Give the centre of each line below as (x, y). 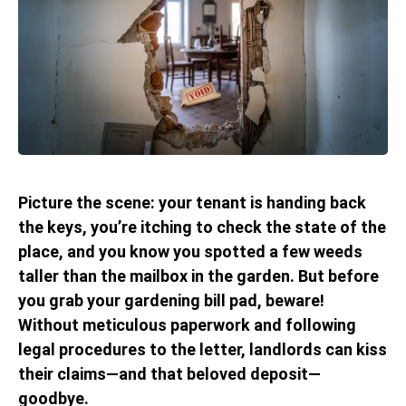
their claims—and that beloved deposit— (169, 374)
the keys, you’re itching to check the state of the (202, 227)
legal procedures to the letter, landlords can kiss (203, 350)
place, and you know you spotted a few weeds (190, 252)
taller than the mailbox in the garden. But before (198, 276)
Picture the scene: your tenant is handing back (192, 203)
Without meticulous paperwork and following (187, 325)
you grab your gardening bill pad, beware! (171, 301)
